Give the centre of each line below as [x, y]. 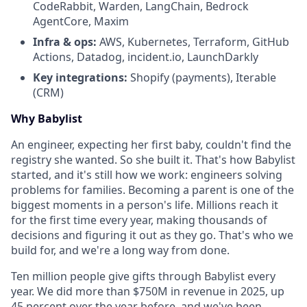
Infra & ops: [65, 42]
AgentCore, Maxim [81, 21]
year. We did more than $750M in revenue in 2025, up [148, 291]
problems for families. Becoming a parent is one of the [152, 190]
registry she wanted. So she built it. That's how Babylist [153, 160]
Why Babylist [47, 119]
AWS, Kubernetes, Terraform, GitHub [193, 42]
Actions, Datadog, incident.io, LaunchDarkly [146, 57]
